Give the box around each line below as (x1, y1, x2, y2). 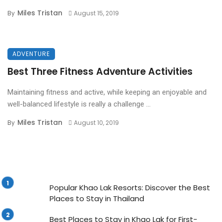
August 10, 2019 (73, 118, 119, 127)
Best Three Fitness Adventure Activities (7, 65, 193, 78)
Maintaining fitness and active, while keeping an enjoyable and (7, 88, 207, 97)
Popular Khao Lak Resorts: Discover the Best (50, 182, 210, 193)
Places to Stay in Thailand (50, 193, 144, 204)
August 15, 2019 (73, 9, 119, 17)
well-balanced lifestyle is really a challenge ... (7, 100, 151, 109)
